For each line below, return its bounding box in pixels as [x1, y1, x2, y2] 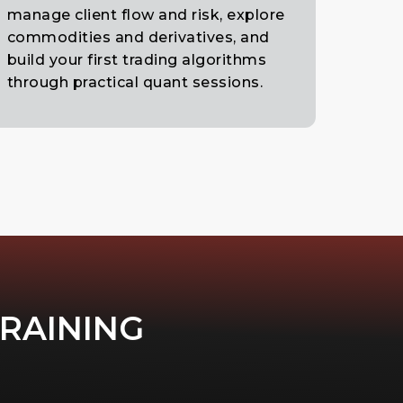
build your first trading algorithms [6, 50, 267, 68]
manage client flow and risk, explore [6, 5, 285, 23]
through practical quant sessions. [6, 73, 264, 91]
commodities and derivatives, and [6, 28, 270, 46]
